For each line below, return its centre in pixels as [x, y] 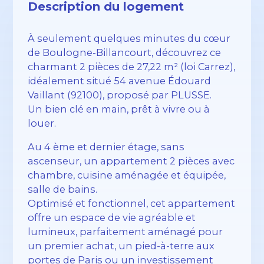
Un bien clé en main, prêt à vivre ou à [119, 109]
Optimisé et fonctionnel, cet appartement [132, 204]
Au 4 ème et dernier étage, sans [106, 147]
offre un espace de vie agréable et [112, 218]
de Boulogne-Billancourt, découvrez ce [125, 53]
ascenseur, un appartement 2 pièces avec [131, 161]
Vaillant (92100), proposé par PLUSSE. [120, 95]
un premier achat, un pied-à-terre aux [121, 246]
